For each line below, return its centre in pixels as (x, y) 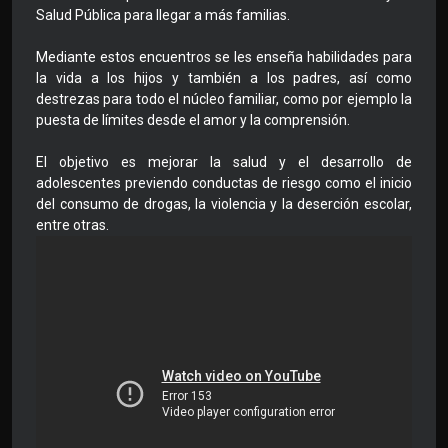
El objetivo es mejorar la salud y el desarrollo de (224, 162)
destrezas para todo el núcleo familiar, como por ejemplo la (224, 99)
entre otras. (72, 225)
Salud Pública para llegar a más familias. (163, 15)
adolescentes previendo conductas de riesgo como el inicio (224, 183)
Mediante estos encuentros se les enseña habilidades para (224, 57)
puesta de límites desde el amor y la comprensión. (193, 120)
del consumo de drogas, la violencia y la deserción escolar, (224, 204)
